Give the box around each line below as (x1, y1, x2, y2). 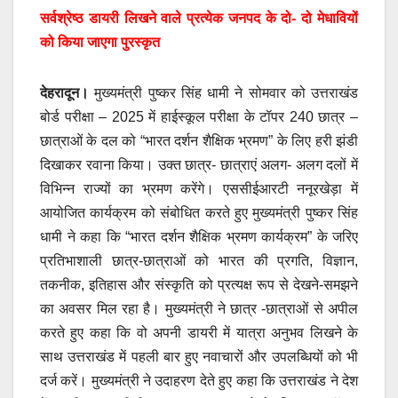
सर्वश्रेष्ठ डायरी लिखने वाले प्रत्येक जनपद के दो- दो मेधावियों (40, 10, 358, 26)
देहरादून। (40, 84, 89, 100)
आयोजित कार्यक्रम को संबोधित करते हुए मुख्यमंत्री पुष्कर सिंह (40, 204, 358, 220)
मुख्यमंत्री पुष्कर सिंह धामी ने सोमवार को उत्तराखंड (89, 84, 358, 100)
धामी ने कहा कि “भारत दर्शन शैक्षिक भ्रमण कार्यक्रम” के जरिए (40, 228, 358, 244)
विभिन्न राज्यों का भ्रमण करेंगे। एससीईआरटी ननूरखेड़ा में (40, 180, 358, 196)
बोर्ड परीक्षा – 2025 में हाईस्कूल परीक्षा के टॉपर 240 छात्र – (40, 108, 358, 124)
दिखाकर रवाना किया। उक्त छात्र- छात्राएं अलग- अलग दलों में (40, 156, 358, 172)
